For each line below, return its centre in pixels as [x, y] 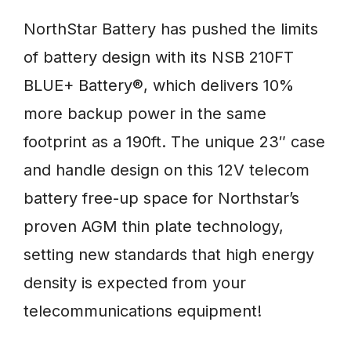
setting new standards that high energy [169, 255]
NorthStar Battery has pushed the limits [171, 29]
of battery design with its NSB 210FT [159, 58]
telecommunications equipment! [143, 311]
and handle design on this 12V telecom [166, 170]
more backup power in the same [145, 114]
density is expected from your [135, 283]
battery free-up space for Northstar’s [161, 199]
